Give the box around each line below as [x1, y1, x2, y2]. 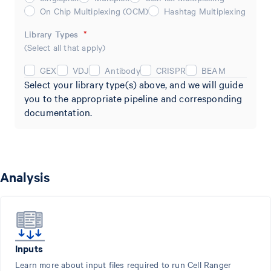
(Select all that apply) [24, 41, 106, 53]
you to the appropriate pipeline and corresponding [24, 91, 243, 105]
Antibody [105, 64, 140, 76]
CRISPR [155, 64, 186, 76]
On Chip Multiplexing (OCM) [40, 4, 149, 17]
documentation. [24, 105, 93, 119]
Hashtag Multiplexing [164, 4, 246, 17]
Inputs [15, 241, 43, 255]
